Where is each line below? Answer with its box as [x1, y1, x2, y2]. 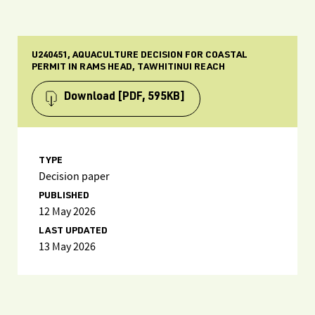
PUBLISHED [39, 191, 89, 201]
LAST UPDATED [39, 226, 108, 236]
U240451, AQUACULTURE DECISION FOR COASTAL [32, 51, 247, 60]
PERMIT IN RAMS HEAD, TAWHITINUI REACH [32, 63, 225, 72]
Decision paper [39, 169, 110, 184]
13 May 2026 [39, 240, 96, 255]
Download [64, 92, 115, 103]
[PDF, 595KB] [117, 92, 186, 103]
